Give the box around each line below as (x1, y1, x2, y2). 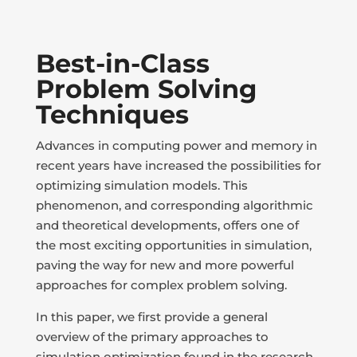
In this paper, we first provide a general (35, 309, 268, 325)
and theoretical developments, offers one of (35, 218, 299, 233)
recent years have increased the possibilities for (35, 158, 321, 174)
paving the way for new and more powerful (35, 257, 294, 273)
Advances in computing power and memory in (35, 138, 317, 154)
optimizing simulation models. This (35, 178, 248, 194)
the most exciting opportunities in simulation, (35, 237, 312, 253)
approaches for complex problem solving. (35, 277, 287, 293)
